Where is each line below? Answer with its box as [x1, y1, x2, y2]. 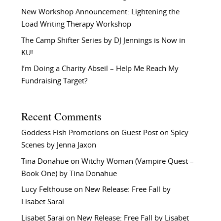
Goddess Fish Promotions [21, 129, 109, 137]
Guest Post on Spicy [121, 129, 188, 137]
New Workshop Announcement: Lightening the [21, 8, 180, 16]
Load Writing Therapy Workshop [21, 21, 131, 29]
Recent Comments [21, 109, 102, 124]
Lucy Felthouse [21, 186, 72, 194]
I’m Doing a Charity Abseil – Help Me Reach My [21, 65, 179, 73]
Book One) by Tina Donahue [21, 170, 117, 178]
